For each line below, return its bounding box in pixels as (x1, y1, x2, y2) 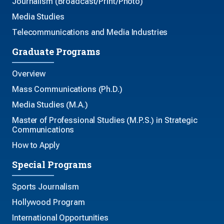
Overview (12, 69, 46, 79)
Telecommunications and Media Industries (12, 27, 168, 37)
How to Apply (12, 140, 59, 150)
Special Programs (12, 158, 91, 171)
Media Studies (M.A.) (12, 100, 88, 110)
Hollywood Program (12, 197, 85, 207)
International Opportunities (12, 213, 108, 223)
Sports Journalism (12, 182, 79, 192)
